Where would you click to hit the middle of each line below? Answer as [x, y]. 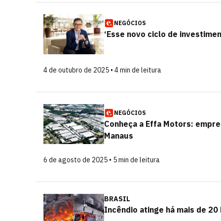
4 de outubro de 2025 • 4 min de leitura [102, 70]
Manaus [119, 136]
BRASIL [117, 199]
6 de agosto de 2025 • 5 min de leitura [102, 160]
